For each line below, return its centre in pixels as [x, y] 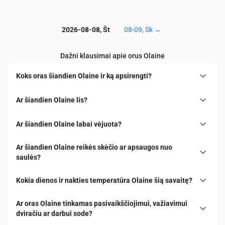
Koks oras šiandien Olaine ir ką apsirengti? [84, 76]
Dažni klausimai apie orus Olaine [113, 56]
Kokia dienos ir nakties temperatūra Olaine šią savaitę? [104, 181]
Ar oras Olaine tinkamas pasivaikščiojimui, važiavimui [102, 204]
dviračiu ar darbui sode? [54, 214]
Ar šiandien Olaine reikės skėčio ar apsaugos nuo [94, 147]
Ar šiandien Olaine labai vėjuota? [69, 124]
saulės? [28, 157]
